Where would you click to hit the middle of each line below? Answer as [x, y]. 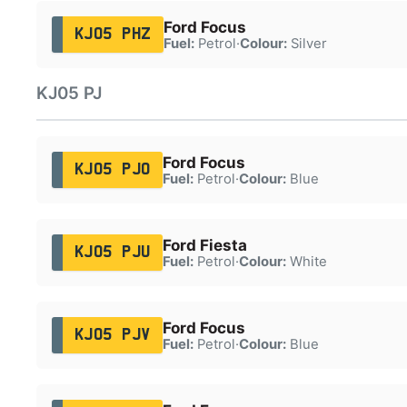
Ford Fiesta [204, 245]
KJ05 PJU [112, 252]
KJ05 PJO [112, 169]
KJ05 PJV [112, 335]
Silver [307, 43]
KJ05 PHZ [113, 34]
